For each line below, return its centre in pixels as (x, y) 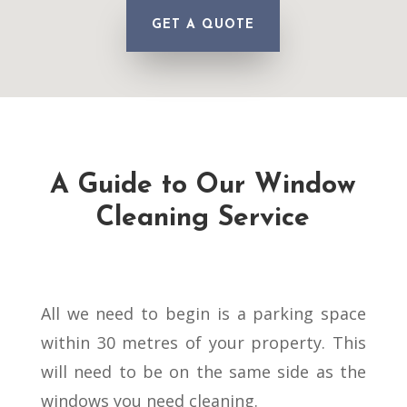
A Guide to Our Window (203, 186)
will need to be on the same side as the (203, 372)
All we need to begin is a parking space (203, 314)
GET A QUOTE (203, 25)
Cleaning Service (203, 219)
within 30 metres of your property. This (203, 343)
